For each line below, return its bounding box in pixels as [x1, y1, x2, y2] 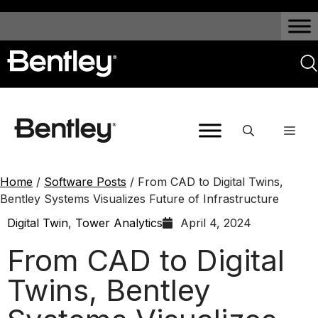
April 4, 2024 [180, 215, 251, 230]
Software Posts [44, 174, 126, 189]
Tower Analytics [75, 215, 163, 230]
